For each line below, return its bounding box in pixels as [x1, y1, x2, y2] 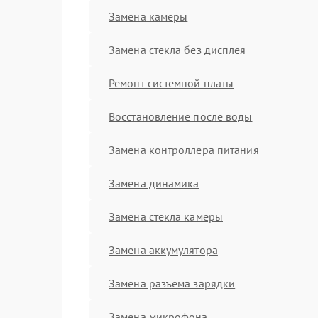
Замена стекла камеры [109, 209, 223, 224]
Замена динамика [109, 175, 199, 190]
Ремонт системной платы [109, 75, 234, 90]
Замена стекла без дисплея [109, 42, 246, 57]
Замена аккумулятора [109, 242, 218, 257]
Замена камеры [109, 9, 188, 23]
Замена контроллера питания [109, 142, 259, 157]
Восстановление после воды [109, 109, 253, 124]
